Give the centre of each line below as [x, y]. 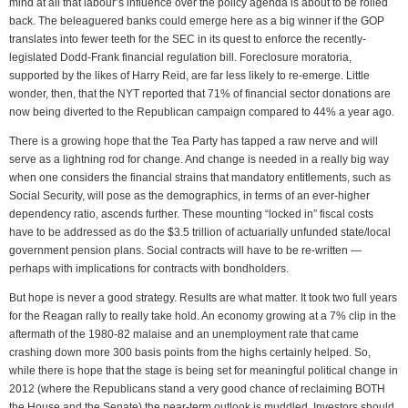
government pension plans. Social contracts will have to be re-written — [185, 250]
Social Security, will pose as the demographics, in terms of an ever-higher [189, 196]
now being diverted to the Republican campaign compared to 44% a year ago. [202, 112]
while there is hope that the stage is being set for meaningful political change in [204, 371]
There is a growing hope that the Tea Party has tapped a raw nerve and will [194, 141]
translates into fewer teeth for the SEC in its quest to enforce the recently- [188, 39]
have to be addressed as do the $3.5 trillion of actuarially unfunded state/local [200, 232]
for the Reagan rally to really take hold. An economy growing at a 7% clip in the [203, 316]
